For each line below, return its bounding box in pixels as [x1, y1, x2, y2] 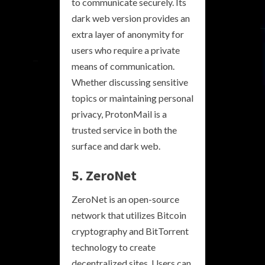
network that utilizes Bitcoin [72, 209, 186, 221]
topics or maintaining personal [72, 92, 193, 104]
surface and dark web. [72, 140, 160, 151]
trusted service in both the [72, 124, 177, 135]
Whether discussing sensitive [72, 76, 188, 88]
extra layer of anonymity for [72, 28, 184, 40]
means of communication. [72, 60, 174, 72]
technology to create [72, 241, 156, 253]
